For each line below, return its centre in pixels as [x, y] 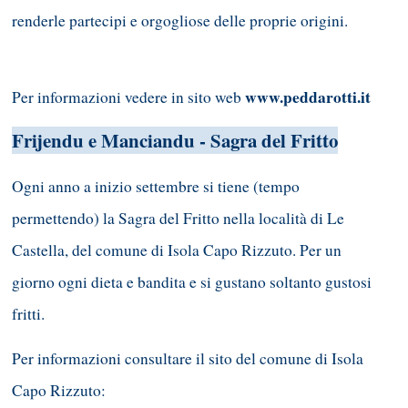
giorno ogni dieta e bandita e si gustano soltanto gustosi [192, 282]
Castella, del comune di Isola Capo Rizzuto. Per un [177, 250]
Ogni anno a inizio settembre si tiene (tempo [156, 187]
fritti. [28, 314]
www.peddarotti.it [308, 97]
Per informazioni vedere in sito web [128, 97]
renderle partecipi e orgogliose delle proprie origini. [180, 20]
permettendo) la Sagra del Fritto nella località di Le [178, 219]
